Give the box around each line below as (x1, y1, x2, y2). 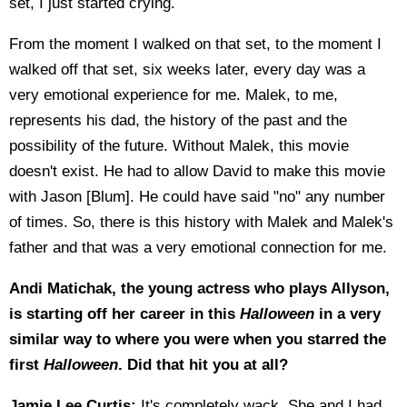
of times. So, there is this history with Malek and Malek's (9, 213, 393, 231)
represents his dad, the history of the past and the (9, 112, 347, 129)
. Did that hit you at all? (118, 356, 288, 373)
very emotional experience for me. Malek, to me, (9, 86, 338, 104)
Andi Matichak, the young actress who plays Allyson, (9, 280, 390, 297)
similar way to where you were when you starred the (9, 331, 386, 348)
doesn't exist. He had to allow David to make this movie (9, 163, 385, 180)
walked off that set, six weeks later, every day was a (9, 61, 365, 78)
